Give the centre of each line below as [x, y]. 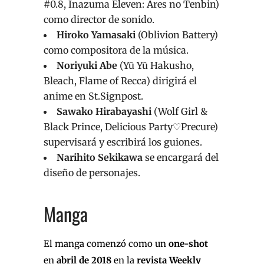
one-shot [188, 244]
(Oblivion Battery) [177, 35]
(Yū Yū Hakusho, [156, 66]
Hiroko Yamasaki [96, 35]
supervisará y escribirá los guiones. [123, 142]
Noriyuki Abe [87, 66]
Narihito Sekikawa [100, 158]
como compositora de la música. [116, 50]
